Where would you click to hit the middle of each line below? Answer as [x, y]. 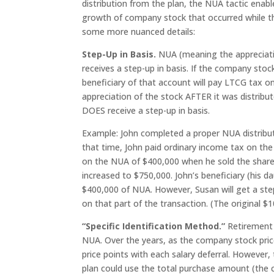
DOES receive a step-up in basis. [146, 110]
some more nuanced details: [139, 31]
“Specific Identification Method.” [155, 226]
